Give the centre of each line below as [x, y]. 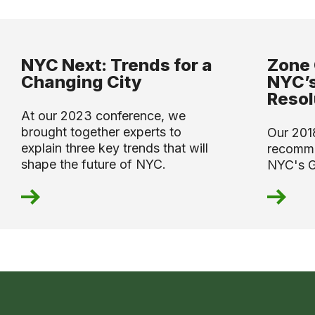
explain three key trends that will [115, 148]
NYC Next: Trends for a [117, 65]
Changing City [82, 82]
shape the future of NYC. [94, 165]
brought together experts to [101, 132]
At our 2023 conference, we [103, 116]
